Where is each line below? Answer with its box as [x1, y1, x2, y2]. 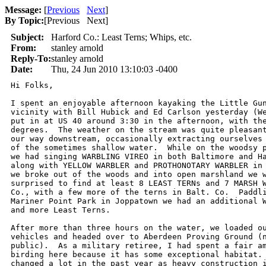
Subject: [11, 32, 44, 42]
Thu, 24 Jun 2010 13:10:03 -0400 [51, 64, 178, 74]
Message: [5, 5, 42, 15]
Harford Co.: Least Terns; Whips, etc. [51, 32, 192, 42]
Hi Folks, [11, 81, 53, 90]
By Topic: [5, 15, 44, 26]
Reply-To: [11, 53, 51, 64]
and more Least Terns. [11, 205, 110, 214]
